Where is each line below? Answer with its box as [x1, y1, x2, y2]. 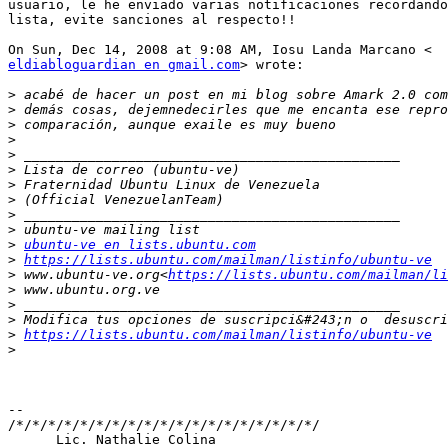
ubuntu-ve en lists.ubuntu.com [24, 237, 256, 253]
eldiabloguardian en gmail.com [8, 57, 240, 73]
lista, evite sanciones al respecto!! [8, 12, 296, 28]
